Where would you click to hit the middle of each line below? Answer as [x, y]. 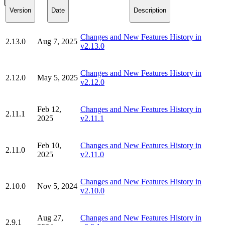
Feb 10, [49, 145]
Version [20, 11]
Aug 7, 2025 [57, 41]
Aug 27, [50, 217]
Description [150, 11]
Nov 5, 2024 [57, 186]
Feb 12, [49, 109]
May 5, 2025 [58, 77]
